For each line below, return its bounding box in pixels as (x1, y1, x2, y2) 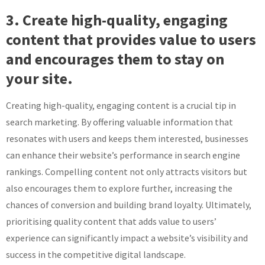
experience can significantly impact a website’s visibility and (6, 232, 248, 244)
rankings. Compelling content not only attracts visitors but (6, 166, 247, 177)
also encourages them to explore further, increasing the (6, 182, 232, 194)
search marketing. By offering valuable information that (6, 116, 233, 128)
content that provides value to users (6, 30, 256, 49)
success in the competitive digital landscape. (6, 248, 186, 260)
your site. (6, 69, 73, 88)
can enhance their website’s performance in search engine (6, 149, 240, 161)
